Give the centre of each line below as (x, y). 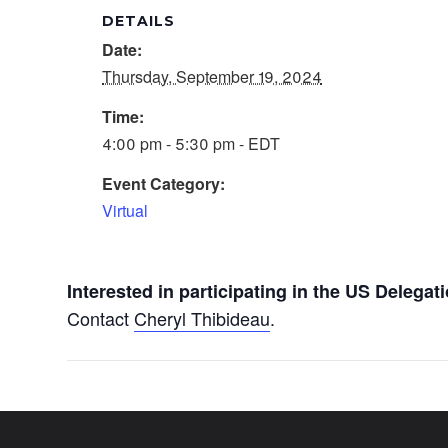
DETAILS (139, 21)
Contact (101, 318)
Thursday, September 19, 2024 (212, 76)
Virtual (125, 210)
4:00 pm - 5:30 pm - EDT (191, 143)
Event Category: (164, 183)
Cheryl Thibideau (202, 318)
